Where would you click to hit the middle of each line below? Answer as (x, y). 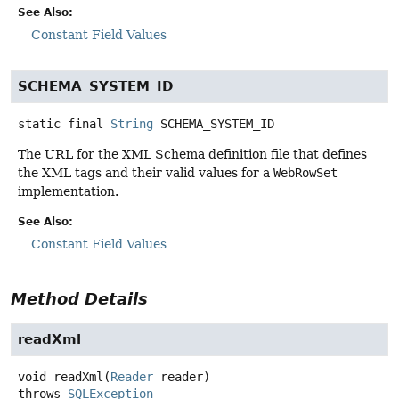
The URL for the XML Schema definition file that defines (192, 155)
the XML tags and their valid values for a (146, 173)
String (132, 124)
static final (61, 124)
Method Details (79, 298)
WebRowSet (305, 173)
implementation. (68, 192)
